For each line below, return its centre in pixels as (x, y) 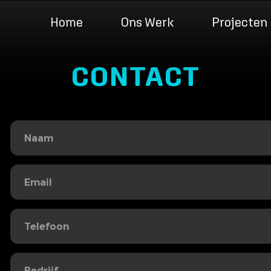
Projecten (239, 22)
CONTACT (135, 77)
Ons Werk (147, 22)
